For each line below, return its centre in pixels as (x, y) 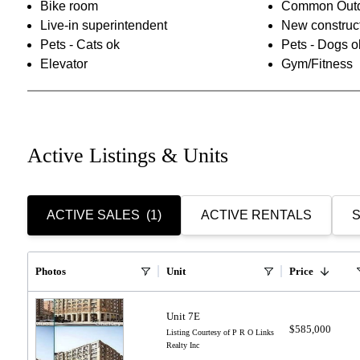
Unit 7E (184, 316)
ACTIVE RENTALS (256, 215)
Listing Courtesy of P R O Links (221, 332)
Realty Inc (183, 345)
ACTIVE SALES (93, 215)
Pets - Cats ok (80, 44)
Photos (50, 271)
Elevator (63, 63)
